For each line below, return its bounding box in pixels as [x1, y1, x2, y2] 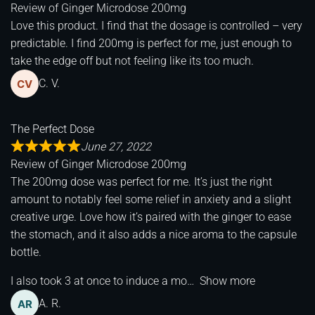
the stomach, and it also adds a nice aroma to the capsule [11, 227, 297, 241]
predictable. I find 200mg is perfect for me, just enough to [11, 36, 292, 50]
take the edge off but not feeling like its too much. [11, 53, 254, 67]
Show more [200, 274, 255, 288]
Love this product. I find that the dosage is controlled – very [11, 18, 302, 32]
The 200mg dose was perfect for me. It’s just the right [11, 174, 272, 188]
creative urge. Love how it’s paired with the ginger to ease [11, 210, 291, 224]
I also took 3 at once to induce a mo [11, 274, 187, 288]
